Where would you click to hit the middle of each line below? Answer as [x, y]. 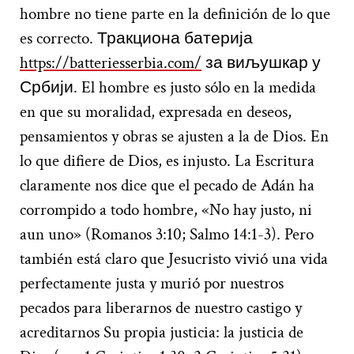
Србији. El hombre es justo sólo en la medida [168, 87]
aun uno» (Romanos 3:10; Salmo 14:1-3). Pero [167, 234]
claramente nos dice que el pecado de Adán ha [167, 185]
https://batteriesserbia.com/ [111, 62]
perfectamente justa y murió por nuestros [152, 283]
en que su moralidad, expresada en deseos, [156, 111]
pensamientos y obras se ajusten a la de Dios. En [174, 136]
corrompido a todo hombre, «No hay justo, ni [166, 209]
